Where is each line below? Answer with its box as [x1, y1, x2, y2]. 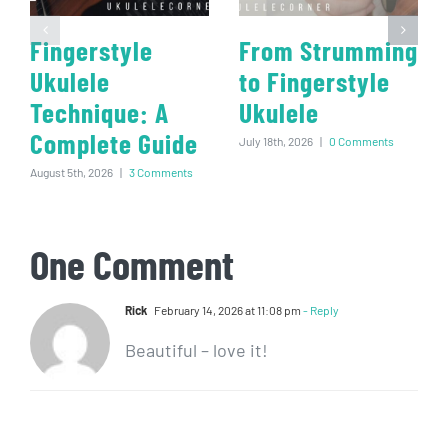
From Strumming [239, 34, 418, 67]
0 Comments [329, 133, 394, 148]
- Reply [301, 303, 339, 318]
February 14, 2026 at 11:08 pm [152, 303, 301, 318]
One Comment [30, 239, 234, 289]
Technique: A [30, 96, 169, 129]
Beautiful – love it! [125, 339, 268, 362]
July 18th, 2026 [239, 133, 313, 148]
